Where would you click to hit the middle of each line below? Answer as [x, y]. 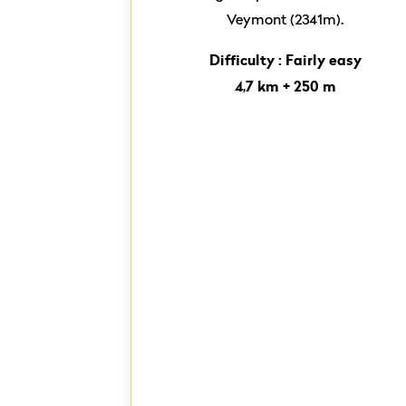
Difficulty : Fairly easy [285, 60]
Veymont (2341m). [285, 19]
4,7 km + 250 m [285, 86]
